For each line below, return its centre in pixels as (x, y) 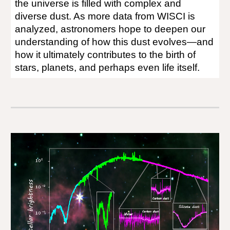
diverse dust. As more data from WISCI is (105, 16)
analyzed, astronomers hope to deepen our (110, 29)
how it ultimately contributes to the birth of (106, 55)
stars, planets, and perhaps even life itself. (108, 68)
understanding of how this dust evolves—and (114, 42)
